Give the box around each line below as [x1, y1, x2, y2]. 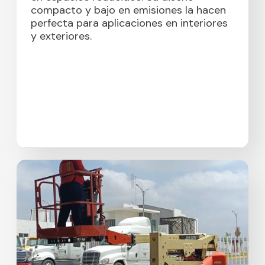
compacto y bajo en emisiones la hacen [30, 3, 226, 18]
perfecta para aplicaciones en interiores [30, 16, 228, 31]
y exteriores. [30, 29, 92, 44]
